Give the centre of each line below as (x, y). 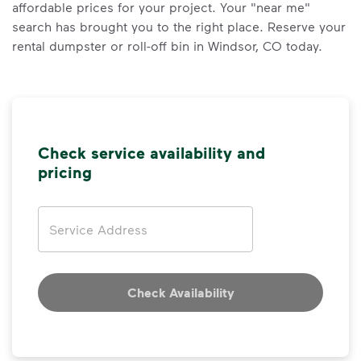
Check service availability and (151, 152)
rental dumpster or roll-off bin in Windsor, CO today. (167, 46)
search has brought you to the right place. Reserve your (179, 26)
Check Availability (180, 293)
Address (63, 216)
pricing (65, 172)
